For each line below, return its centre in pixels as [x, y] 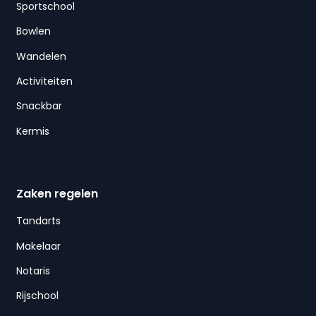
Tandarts [38, 221]
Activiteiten [44, 81]
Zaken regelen [57, 194]
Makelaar [38, 246]
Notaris [33, 271]
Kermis [32, 131]
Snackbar [39, 106]
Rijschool [37, 296]
